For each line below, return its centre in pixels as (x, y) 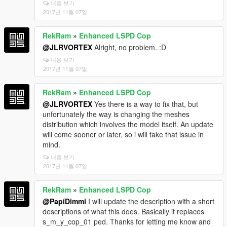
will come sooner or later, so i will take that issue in (123, 134)
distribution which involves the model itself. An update (128, 124)
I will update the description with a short (150, 201)
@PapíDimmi (64, 201)
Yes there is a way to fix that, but (145, 104)
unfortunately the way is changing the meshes (116, 114)
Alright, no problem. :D (129, 47)
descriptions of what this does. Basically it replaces (123, 211)
